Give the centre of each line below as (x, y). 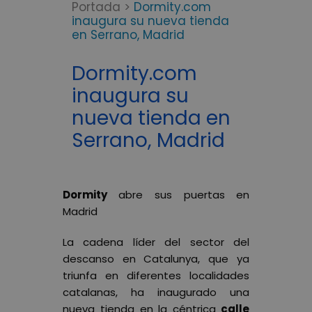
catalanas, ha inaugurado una (156, 292)
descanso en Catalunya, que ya (156, 258)
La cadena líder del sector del (156, 242)
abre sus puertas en (178, 194)
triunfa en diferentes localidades (156, 275)
